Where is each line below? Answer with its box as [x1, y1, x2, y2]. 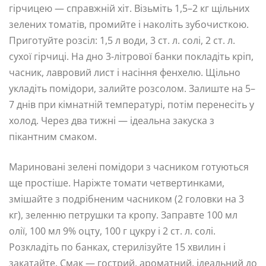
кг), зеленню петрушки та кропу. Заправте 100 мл [9, 208, 237, 221]
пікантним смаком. [9, 129, 97, 143]
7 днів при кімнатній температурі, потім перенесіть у [9, 97, 254, 111]
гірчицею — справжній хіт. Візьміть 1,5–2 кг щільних [9, 1, 249, 15]
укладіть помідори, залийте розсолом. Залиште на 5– [9, 81, 255, 95]
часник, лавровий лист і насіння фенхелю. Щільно [9, 65, 240, 79]
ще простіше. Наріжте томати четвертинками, [9, 176, 224, 189]
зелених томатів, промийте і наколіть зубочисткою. [9, 17, 249, 31]
